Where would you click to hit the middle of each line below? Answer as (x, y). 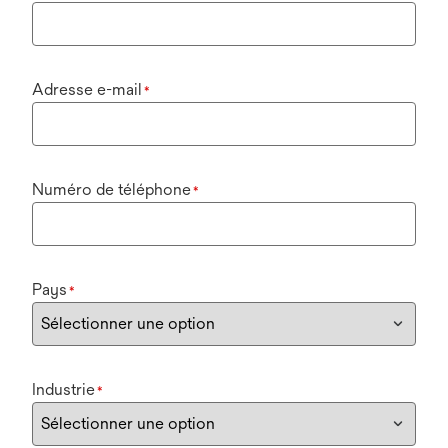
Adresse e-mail (87, 89)
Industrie (63, 389)
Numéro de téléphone (111, 189)
